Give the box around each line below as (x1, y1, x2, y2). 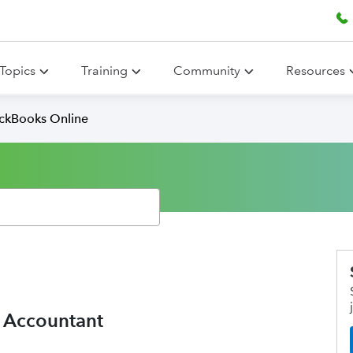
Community (173, 63, 240, 78)
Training (81, 63, 128, 78)
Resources (286, 63, 345, 78)
